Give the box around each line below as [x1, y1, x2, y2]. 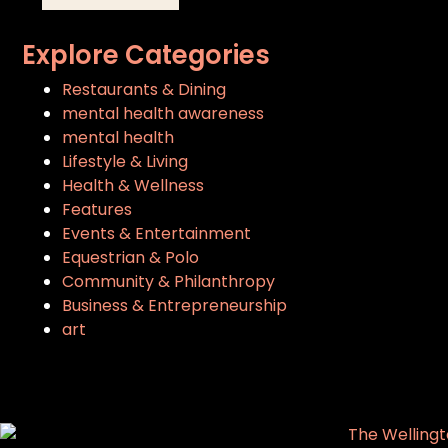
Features [62, 197, 133, 221]
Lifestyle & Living [62, 149, 189, 173]
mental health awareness [62, 101, 265, 125]
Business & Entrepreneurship [62, 293, 288, 317]
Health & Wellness [62, 173, 205, 197]
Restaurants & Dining [62, 77, 227, 101]
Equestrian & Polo [62, 245, 200, 269]
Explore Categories [22, 36, 271, 73]
